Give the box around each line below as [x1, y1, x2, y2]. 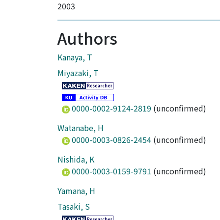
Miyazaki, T [57, 67, 99, 79]
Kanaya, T [57, 51, 92, 63]
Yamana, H [57, 185, 95, 196]
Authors [57, 27, 117, 49]
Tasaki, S [57, 200, 90, 212]
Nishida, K [57, 153, 94, 165]
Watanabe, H [57, 122, 104, 134]
